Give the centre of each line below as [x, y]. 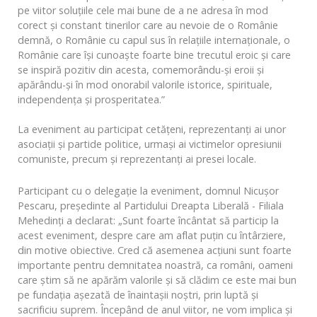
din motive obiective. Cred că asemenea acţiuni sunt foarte [155, 250]
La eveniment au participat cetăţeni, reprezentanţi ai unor [152, 129]
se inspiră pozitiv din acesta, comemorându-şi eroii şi [141, 70]
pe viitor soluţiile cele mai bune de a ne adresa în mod [143, 10]
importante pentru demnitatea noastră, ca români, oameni [155, 265]
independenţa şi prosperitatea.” [91, 99]
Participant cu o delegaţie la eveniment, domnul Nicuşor [148, 191]
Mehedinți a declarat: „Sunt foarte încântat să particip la [148, 220]
